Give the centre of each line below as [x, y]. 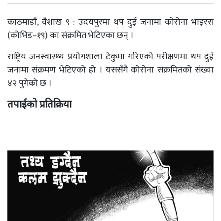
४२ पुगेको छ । [30, 83]
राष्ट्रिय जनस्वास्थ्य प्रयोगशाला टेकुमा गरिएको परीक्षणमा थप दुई [110, 57]
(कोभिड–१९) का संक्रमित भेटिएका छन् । [71, 36]
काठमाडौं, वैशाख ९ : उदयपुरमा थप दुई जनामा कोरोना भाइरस [110, 22]
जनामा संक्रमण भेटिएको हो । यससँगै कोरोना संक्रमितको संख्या [110, 70]
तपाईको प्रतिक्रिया [39, 104]
